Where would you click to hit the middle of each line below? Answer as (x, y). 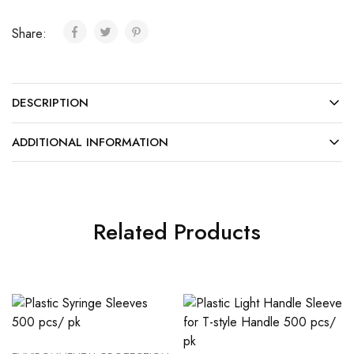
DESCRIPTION (50, 103)
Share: (31, 34)
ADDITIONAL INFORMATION (90, 143)
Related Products (177, 232)
